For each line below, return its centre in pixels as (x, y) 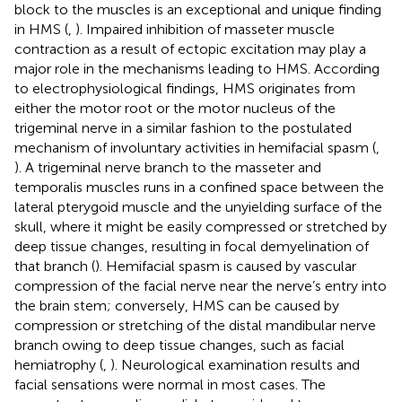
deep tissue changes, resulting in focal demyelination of (192, 246)
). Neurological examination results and (235, 364)
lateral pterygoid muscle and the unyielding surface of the (198, 206)
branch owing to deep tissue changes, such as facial (179, 345)
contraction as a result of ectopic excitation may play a (190, 48)
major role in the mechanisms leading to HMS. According (197, 68)
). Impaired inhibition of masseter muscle (205, 29)
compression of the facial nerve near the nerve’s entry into (201, 285)
